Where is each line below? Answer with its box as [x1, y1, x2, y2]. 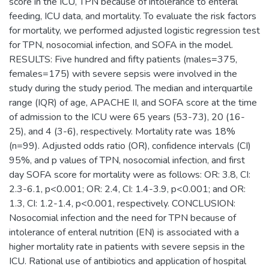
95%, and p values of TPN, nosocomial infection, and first [9, 153, 245, 167]
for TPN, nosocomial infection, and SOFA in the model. [9, 38, 233, 52]
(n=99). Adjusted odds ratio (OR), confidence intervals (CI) [9, 139, 251, 153]
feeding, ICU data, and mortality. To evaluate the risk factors [9, 9, 256, 23]
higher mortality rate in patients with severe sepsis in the [9, 240, 245, 253]
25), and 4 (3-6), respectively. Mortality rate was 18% [9, 124, 235, 138]
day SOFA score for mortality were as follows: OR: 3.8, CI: [9, 168, 250, 181]
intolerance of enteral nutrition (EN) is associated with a [9, 225, 239, 239]
